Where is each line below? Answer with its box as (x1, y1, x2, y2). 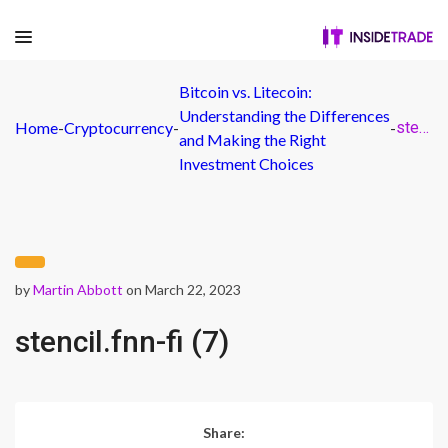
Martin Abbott (33, 281, 123, 298)
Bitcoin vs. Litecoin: (179, 82, 312, 101)
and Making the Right (179, 130, 326, 149)
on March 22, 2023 (123, 281, 241, 298)
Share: (203, 424, 245, 441)
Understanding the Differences (179, 106, 390, 125)
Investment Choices (179, 154, 314, 173)
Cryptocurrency (64, 118, 173, 137)
